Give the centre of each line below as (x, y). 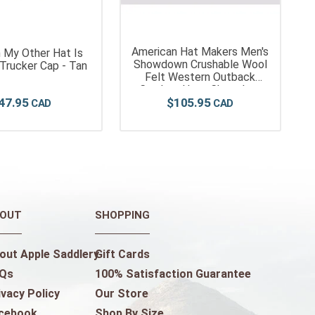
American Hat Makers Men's (200, 52)
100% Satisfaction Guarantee (173, 274)
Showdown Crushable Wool (200, 65)
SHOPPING (122, 216)
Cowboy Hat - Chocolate (200, 90)
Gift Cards (122, 255)
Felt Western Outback (200, 77)
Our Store (122, 294)
